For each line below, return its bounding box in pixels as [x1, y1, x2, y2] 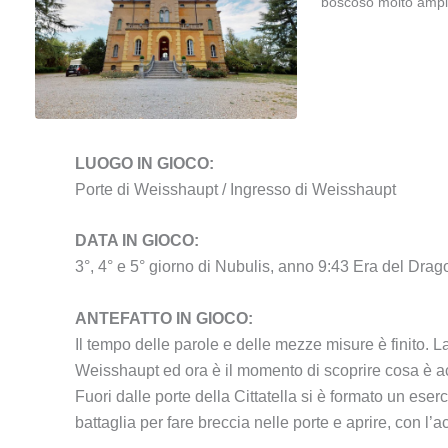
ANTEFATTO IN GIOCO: [75, 309, 253, 327]
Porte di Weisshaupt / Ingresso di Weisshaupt [75, 180, 396, 198]
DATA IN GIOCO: [75, 232, 199, 250]
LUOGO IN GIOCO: [75, 154, 214, 172]
